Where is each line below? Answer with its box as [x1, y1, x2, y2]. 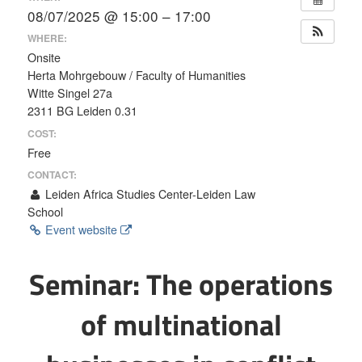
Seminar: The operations [29, 261, 333, 306]
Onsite [27, 49, 61, 66]
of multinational [80, 301, 282, 347]
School [27, 204, 63, 221]
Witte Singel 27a [27, 85, 112, 102]
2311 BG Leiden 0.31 [27, 103, 137, 120]
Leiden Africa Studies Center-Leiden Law [42, 186, 256, 203]
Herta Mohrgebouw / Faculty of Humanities [27, 67, 246, 84]
